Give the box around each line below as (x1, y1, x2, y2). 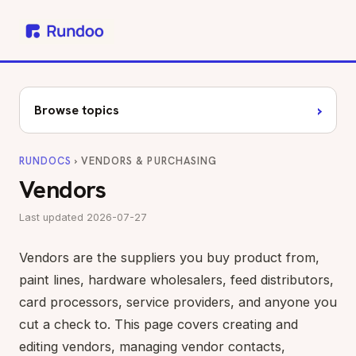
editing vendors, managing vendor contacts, (19, 339, 285, 354)
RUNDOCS (19, 154, 72, 168)
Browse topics (34, 102, 119, 118)
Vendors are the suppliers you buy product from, (19, 250, 319, 265)
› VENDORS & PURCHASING (72, 154, 217, 168)
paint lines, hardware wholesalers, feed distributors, (19, 272, 334, 288)
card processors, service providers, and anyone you (19, 294, 337, 310)
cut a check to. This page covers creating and (19, 316, 298, 332)
